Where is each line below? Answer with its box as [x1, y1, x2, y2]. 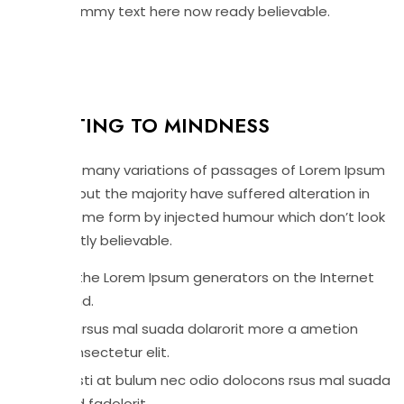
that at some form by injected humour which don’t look [14, 207, 385, 226]
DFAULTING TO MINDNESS [14, 111, 270, 140]
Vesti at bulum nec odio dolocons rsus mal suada [59, 371, 390, 390]
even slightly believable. [14, 231, 172, 250]
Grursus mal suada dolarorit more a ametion [59, 319, 358, 338]
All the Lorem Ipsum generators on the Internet [59, 268, 374, 287]
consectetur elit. [59, 343, 170, 362]
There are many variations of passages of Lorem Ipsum [14, 161, 385, 179]
